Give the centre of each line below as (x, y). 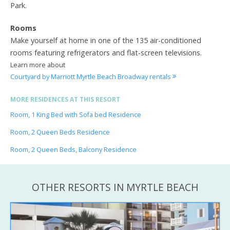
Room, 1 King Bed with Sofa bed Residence (76, 114)
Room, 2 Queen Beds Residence (60, 132)
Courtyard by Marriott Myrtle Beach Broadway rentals (91, 76)
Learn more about (38, 64)
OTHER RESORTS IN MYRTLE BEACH (115, 187)
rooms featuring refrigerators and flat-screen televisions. (106, 52)
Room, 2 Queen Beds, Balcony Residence (73, 149)
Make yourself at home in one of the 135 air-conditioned (106, 40)
